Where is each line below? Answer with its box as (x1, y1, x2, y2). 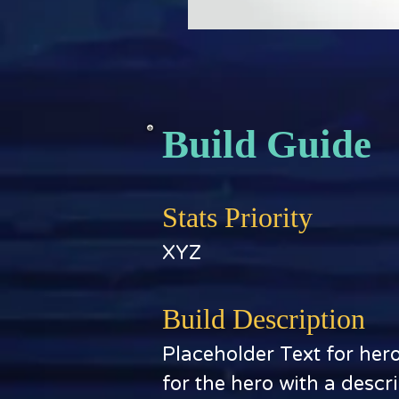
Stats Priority (162, 201, 313, 233)
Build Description (162, 303, 365, 335)
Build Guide (162, 122, 371, 167)
